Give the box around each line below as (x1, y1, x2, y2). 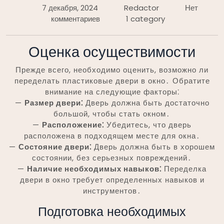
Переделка (161, 163, 206, 174)
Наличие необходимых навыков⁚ (27, 163, 161, 174)
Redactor (124, 2, 159, 13)
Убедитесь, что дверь (104, 119, 191, 130)
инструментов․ (82, 185, 141, 196)
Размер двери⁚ (24, 97, 83, 108)
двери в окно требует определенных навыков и (19, 174, 204, 185)
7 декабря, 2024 (42, 2, 98, 13)
